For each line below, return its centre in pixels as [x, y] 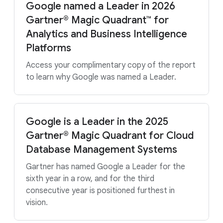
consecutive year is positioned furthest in [100, 191]
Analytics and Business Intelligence [107, 34]
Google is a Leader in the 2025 [97, 122]
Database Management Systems [102, 150]
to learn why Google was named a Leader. [101, 77]
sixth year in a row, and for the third [90, 179]
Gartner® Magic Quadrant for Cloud [110, 136]
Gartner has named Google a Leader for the [106, 167]
